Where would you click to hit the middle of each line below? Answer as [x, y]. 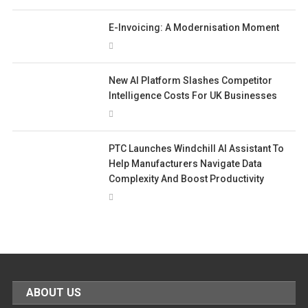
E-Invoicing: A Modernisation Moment [194, 28]
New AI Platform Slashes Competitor [191, 81]
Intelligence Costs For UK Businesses [193, 96]
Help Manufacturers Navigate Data [186, 164]
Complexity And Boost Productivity [187, 179]
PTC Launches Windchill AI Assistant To [197, 149]
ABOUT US [54, 293]
